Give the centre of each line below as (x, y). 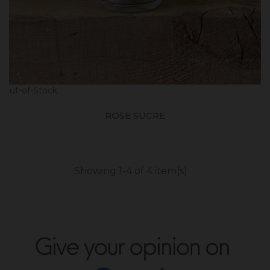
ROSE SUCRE (135, 115)
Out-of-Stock (30, 90)
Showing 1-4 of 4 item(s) (130, 171)
